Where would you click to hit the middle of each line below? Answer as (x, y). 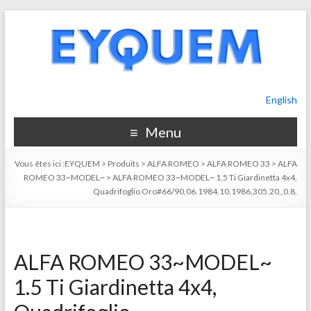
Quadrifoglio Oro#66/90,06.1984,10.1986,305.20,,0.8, (195, 191)
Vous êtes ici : (40, 163)
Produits (124, 163)
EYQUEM (83, 163)
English (282, 100)
